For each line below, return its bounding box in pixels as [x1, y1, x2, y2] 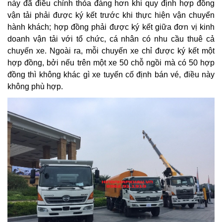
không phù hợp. [7, 82, 63, 91]
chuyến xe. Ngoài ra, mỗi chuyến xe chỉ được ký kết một [7, 47, 215, 55]
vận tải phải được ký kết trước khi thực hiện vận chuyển [7, 11, 215, 20]
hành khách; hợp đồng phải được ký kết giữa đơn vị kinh [7, 23, 215, 32]
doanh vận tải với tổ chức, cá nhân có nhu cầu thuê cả [7, 35, 215, 44]
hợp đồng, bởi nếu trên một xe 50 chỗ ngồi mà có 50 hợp [7, 58, 215, 67]
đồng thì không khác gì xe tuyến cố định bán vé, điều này [7, 70, 215, 79]
